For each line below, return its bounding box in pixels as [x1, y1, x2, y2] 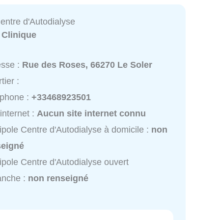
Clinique [1, 29, 37, 40]
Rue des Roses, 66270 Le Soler [22, 60, 153, 70]
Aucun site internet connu [37, 109, 146, 119]
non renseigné [28, 173, 89, 184]
